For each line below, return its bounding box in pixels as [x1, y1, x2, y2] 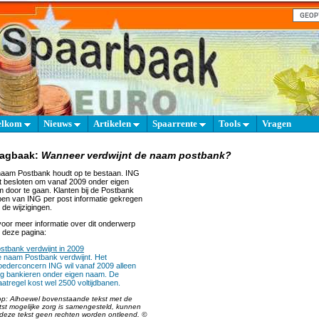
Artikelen [93, 118, 133, 129]
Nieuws [43, 118, 74, 129]
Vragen [262, 118, 291, 129]
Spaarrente [152, 118, 199, 129]
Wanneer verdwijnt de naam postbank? [41, 150, 231, 161]
